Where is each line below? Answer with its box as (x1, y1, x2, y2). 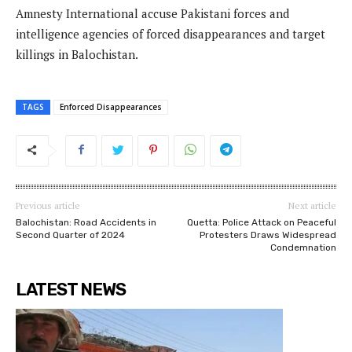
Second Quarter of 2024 (16, 229, 125, 241)
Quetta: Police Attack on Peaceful (186, 217, 336, 229)
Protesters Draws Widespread (199, 229, 336, 241)
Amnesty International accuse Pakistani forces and (16, 5, 289, 22)
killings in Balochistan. (16, 46, 138, 63)
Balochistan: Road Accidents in (16, 217, 156, 229)
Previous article (16, 200, 80, 212)
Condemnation (269, 242, 336, 254)
